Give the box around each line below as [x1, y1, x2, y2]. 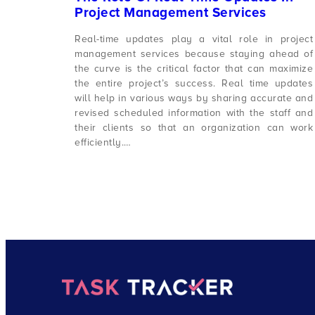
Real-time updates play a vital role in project [75, 33, 314, 46]
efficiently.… [75, 136, 131, 149]
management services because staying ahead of [75, 48, 314, 60]
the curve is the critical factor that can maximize [75, 63, 314, 75]
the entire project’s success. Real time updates [75, 77, 314, 90]
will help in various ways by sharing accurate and [75, 92, 314, 105]
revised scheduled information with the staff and [75, 107, 314, 120]
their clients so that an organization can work [75, 122, 314, 134]
